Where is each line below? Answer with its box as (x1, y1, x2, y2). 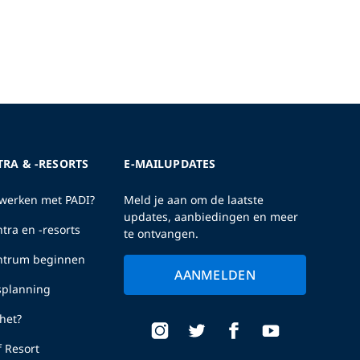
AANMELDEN (174, 265, 256, 284)
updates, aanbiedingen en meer (124, 208, 299, 224)
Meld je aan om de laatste (124, 191, 264, 207)
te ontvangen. (124, 225, 199, 241)
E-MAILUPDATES (124, 155, 216, 171)
